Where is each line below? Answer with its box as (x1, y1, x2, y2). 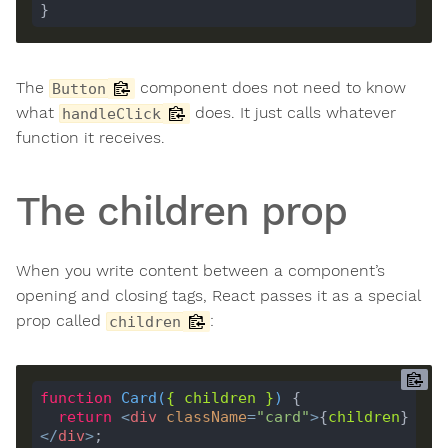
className (165, 407, 247, 426)
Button (52, 80, 106, 98)
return (57, 407, 112, 426)
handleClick (62, 105, 161, 123)
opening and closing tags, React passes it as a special (16, 286, 420, 306)
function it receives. (16, 128, 165, 148)
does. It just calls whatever (190, 103, 396, 123)
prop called (16, 311, 106, 331)
